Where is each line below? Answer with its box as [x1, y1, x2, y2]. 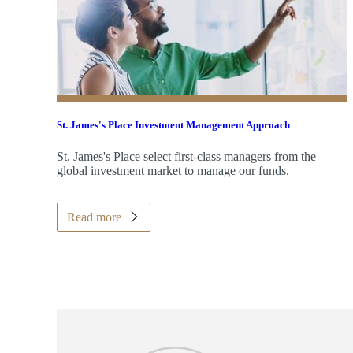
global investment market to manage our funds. [57, 163, 289, 177]
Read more [67, 210, 121, 224]
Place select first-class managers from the [110, 149, 316, 163]
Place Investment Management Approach [106, 119, 290, 132]
